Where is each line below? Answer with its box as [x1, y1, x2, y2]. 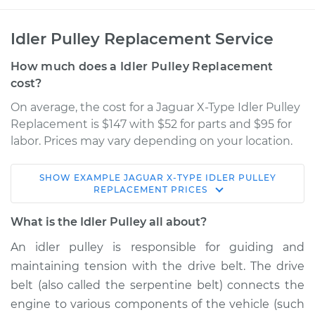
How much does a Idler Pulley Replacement [11, 60, 274, 73]
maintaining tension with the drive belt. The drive [11, 259, 304, 273]
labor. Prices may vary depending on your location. [11, 134, 292, 148]
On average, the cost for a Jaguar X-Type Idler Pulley [11, 101, 300, 114]
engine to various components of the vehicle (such [11, 297, 304, 311]
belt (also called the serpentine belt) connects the [11, 278, 304, 292]
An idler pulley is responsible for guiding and [11, 240, 304, 254]
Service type [37, 231, 106, 245]
